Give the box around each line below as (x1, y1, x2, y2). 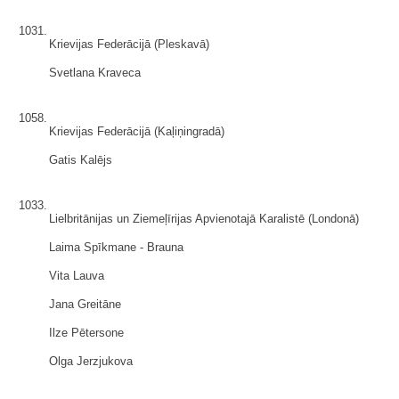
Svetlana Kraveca (49, 66, 141, 79)
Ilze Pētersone (49, 326, 124, 339)
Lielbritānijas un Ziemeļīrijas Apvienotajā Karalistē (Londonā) (49, 212, 359, 225)
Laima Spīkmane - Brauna (49, 240, 183, 254)
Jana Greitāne (49, 297, 121, 311)
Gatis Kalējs (49, 153, 112, 167)
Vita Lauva (49, 269, 104, 282)
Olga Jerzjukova (49, 354, 133, 368)
